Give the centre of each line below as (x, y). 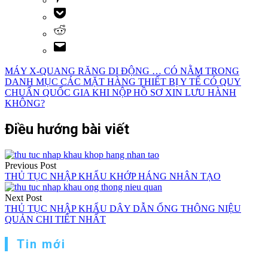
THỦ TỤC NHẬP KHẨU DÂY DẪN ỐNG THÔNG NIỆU (123, 208)
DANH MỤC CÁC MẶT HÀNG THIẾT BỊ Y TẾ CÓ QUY (123, 81)
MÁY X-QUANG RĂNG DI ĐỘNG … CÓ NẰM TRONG (122, 71)
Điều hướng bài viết (67, 129)
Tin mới (41, 244)
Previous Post (31, 165)
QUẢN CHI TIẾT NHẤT (55, 219)
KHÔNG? (25, 103)
